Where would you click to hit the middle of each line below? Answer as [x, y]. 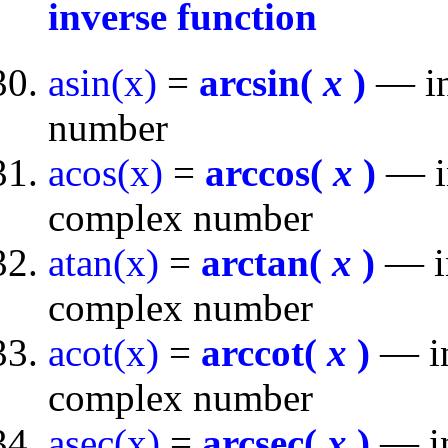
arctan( [266, 263]
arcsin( [261, 83]
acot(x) [103, 353]
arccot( [264, 353]
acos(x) [105, 173]
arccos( [269, 173]
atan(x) [103, 263]
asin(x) [102, 83]
